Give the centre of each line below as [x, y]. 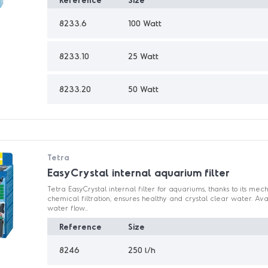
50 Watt [144, 89]
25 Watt [144, 56]
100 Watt [145, 23]
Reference [81, 226]
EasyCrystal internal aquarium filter [139, 173]
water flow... [68, 208]
